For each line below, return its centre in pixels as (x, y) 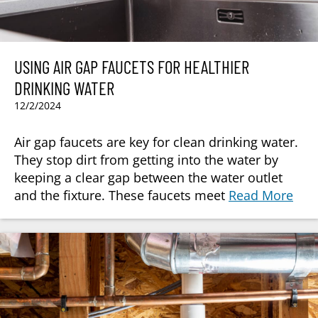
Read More (261, 195)
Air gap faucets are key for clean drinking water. (156, 142)
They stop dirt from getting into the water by (146, 159)
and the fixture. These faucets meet (121, 195)
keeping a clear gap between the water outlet (148, 177)
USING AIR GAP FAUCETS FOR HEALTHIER (132, 66)
